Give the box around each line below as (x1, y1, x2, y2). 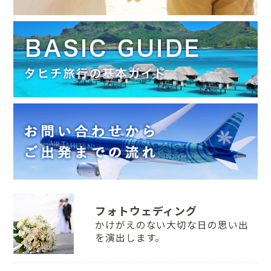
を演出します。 (94, 232, 166, 244)
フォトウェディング (94, 204, 198, 218)
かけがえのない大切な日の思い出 (94, 220, 249, 231)
